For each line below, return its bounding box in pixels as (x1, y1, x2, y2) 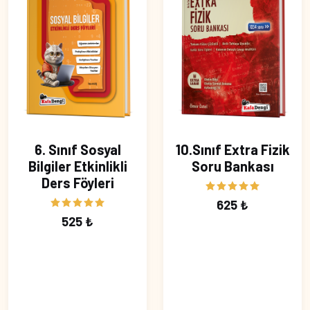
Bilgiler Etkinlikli (28, 158, 127, 175)
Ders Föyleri (41, 174, 114, 192)
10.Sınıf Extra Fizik (175, 141, 290, 158)
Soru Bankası (191, 158, 274, 175)
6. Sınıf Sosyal (34, 141, 121, 158)
